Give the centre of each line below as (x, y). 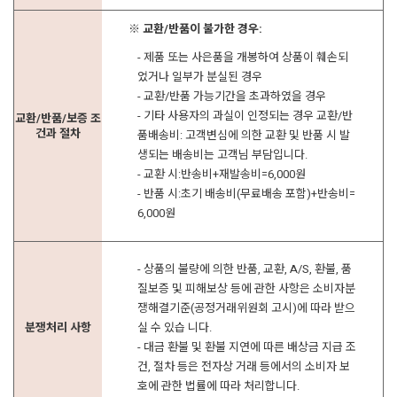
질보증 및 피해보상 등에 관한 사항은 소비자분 (246, 289)
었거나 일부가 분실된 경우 (200, 77)
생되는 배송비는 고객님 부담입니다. (222, 155)
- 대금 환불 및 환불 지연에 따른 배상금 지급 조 (247, 347)
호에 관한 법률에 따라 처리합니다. (218, 386)
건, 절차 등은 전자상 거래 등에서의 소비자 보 (244, 367)
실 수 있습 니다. (175, 328)
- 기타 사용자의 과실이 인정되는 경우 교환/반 (245, 116)
